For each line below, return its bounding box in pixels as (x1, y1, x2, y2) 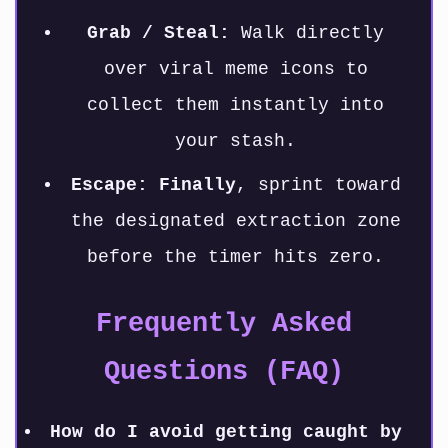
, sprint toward (235, 175, 401, 196)
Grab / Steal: (87, 23, 230, 44)
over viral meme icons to (103, 59, 368, 80)
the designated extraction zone (70, 211, 401, 232)
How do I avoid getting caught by (49, 422, 402, 443)
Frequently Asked (96, 309, 352, 340)
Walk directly (230, 23, 384, 44)
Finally (158, 175, 236, 196)
